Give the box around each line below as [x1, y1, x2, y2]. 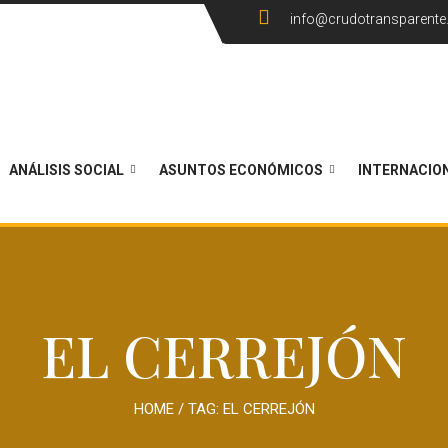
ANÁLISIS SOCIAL [9, 162, 124, 178]
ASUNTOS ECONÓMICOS [159, 162, 323, 178]
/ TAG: [173, 400, 223, 418]
